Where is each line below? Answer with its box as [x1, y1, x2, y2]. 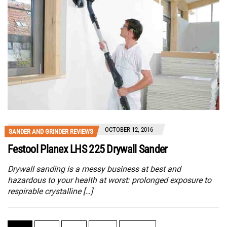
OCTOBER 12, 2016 [105, 126, 153, 134]
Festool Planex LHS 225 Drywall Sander [8, 143, 168, 156]
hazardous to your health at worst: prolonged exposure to [8, 175, 211, 185]
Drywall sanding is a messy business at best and [8, 164, 181, 174]
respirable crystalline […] [8, 186, 93, 197]
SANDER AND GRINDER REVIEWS [9, 128, 93, 136]
